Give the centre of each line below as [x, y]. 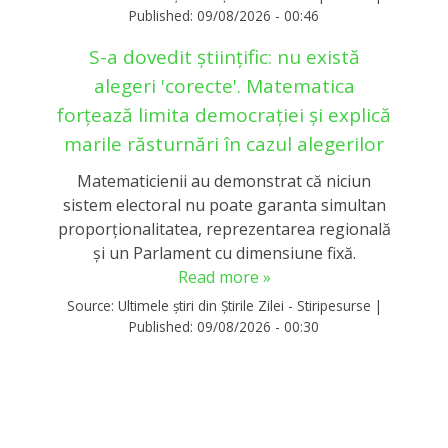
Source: [92, 306]
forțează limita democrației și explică [224, 115]
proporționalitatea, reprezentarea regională [224, 228]
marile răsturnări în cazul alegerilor [224, 144]
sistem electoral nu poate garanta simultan [224, 204]
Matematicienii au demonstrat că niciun [224, 180]
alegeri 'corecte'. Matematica [224, 86]
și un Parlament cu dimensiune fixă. [224, 252]
